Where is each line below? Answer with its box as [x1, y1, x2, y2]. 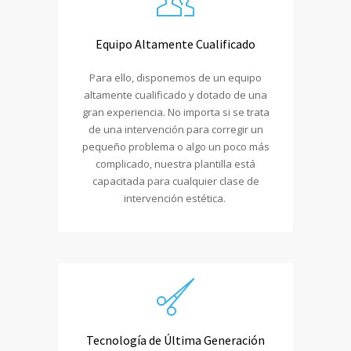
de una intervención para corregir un [88, 122, 263, 137]
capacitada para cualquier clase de [92, 174, 259, 189]
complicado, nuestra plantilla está [96, 157, 255, 172]
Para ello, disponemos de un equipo [89, 71, 262, 85]
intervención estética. [123, 191, 228, 206]
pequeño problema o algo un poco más [81, 139, 270, 154]
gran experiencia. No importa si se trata [81, 105, 270, 120]
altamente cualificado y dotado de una [84, 88, 267, 103]
